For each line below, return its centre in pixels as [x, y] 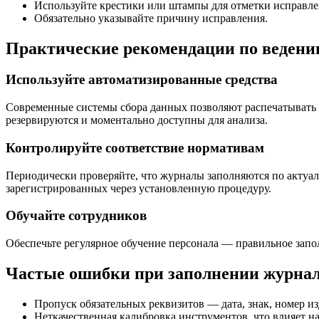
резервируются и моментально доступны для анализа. [137, 120]
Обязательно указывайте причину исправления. [151, 18]
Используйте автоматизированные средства [142, 80]
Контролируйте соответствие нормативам [135, 147]
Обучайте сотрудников [76, 216]
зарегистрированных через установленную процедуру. [138, 188]
